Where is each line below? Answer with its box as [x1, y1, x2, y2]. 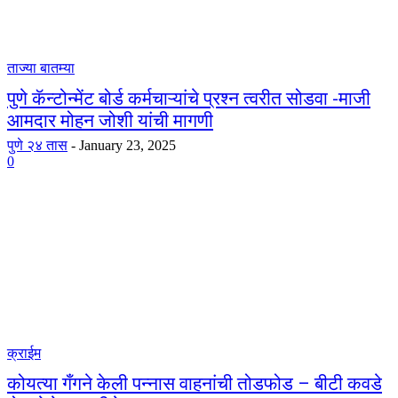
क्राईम [7, 346, 41, 361]
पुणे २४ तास [7, 138, 68, 153]
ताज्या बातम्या [7, 60, 75, 76]
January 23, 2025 [79, 138, 176, 153]
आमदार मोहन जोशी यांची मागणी [7, 110, 213, 131]
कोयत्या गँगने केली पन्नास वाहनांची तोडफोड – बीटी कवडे [7, 373, 382, 394]
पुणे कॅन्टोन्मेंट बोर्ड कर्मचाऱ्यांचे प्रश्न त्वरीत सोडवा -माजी [7, 88, 370, 109]
